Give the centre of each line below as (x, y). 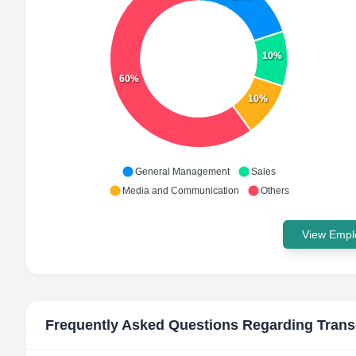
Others (275, 191)
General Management (182, 172)
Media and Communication (180, 191)
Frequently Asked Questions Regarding (181, 325)
